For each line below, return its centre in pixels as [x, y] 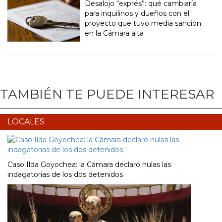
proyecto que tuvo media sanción [143, 24]
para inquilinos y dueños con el [137, 14]
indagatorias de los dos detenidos [65, 175]
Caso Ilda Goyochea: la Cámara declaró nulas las [89, 165]
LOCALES [26, 122]
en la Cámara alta [114, 33]
